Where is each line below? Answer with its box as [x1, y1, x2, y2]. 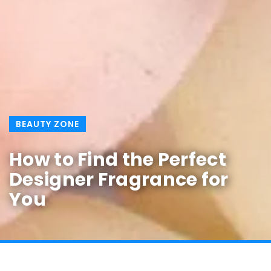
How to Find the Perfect [9, 147, 226, 173]
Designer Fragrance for [9, 167, 229, 193]
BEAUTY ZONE [16, 118, 79, 131]
